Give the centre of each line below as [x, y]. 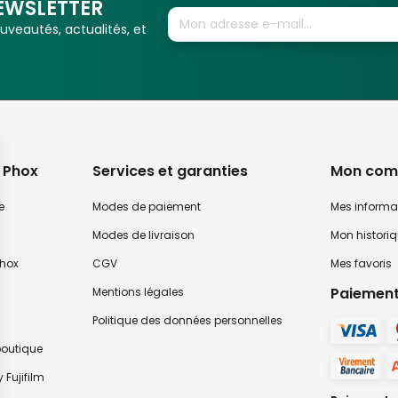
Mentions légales [138, 292]
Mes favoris [361, 263]
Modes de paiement [147, 207]
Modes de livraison [143, 235]
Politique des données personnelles [187, 320]
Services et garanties [170, 171]
